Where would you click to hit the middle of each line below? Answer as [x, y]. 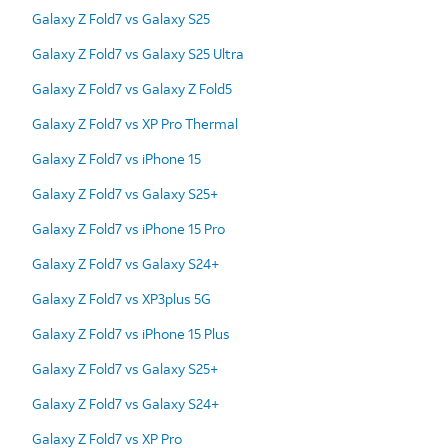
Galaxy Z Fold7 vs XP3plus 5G [121, 298]
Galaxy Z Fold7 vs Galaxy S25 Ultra [138, 53]
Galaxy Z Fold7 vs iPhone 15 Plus [131, 333]
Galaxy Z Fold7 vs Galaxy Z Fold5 [132, 88]
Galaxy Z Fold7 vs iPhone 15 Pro [128, 228]
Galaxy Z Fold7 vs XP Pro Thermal [135, 123]
